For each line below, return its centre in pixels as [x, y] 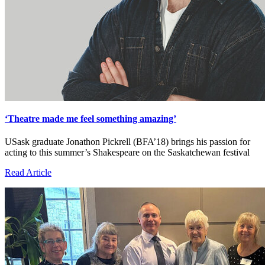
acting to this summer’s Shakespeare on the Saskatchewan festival [127, 153]
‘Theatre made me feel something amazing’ [91, 119]
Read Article [28, 173]
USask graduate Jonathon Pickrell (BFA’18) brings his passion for [127, 142]
